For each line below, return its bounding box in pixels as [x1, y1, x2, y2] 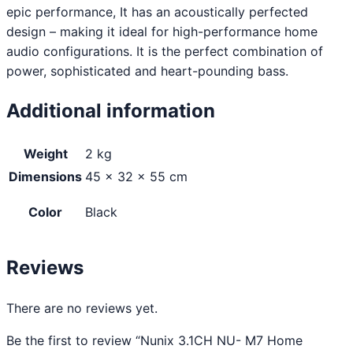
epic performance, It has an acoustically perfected [6, 3, 308, 20]
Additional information [6, 99, 215, 123]
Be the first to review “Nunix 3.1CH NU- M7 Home [6, 333, 303, 349]
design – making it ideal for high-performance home [6, 23, 318, 39]
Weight [23, 146, 68, 162]
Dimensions [9, 169, 82, 185]
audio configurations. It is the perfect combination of [6, 43, 323, 59]
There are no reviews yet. [6, 300, 158, 317]
